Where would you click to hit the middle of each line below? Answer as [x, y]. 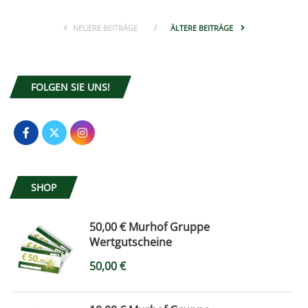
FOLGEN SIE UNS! [70, 87]
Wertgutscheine [131, 242]
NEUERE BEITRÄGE [105, 27]
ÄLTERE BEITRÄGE [203, 27]
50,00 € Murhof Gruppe [150, 227]
